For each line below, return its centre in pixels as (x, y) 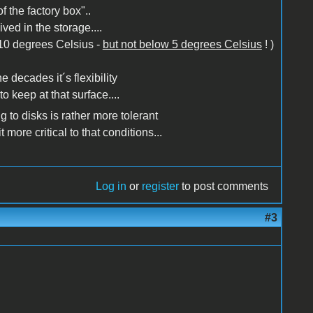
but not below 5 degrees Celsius (182, 44)
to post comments (224, 186)
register (161, 186)
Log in (111, 186)
